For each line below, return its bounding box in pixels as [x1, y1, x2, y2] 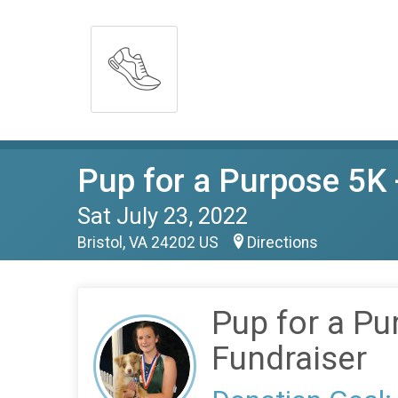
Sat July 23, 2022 [77, 203, 248, 229]
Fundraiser [211, 339, 367, 378]
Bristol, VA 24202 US [77, 234, 222, 251]
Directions [247, 234, 318, 251]
